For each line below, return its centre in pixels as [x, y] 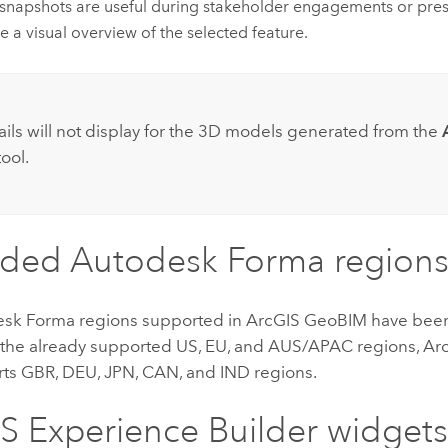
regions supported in [161, 319]
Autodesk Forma [198, 260]
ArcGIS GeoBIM [307, 319]
